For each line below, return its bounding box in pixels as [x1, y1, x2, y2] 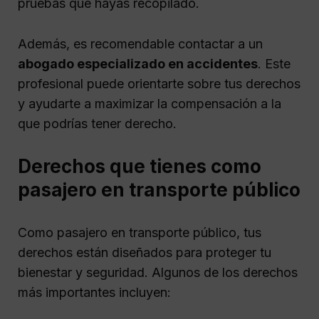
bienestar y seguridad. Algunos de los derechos [18, 264, 298, 280]
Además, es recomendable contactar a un [18, 36, 263, 51]
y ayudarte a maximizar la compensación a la [18, 95, 281, 111]
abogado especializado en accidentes [18, 56, 258, 71]
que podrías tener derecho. [18, 115, 177, 131]
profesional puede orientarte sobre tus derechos [18, 75, 300, 91]
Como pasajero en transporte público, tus [18, 224, 261, 240]
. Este [258, 56, 291, 71]
